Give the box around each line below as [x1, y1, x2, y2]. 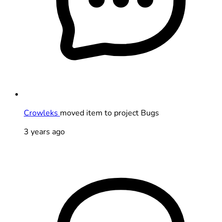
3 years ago [24, 126, 65, 137]
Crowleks [24, 107, 60, 118]
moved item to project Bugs [60, 107, 159, 118]
